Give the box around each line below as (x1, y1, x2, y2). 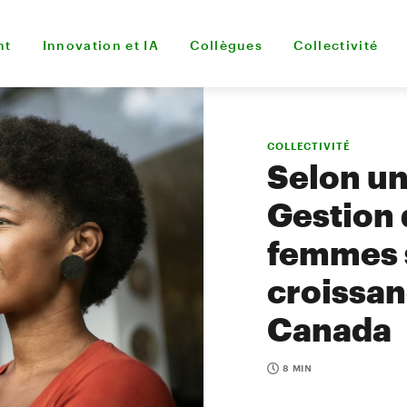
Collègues (190, 36, 263, 53)
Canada (267, 309, 392, 348)
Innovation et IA (42, 36, 160, 53)
